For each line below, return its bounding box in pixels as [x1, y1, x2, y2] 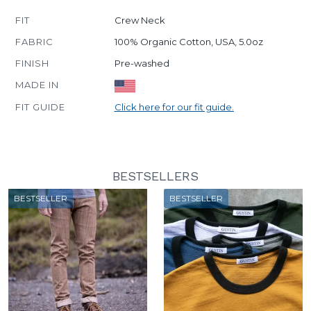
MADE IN [15, 79, 59, 90]
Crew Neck [114, 15, 165, 26]
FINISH [15, 58, 49, 69]
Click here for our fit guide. [114, 101, 234, 112]
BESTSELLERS [112, 168, 199, 183]
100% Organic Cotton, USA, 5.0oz [114, 36, 263, 47]
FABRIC [15, 36, 53, 47]
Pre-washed [114, 58, 169, 69]
